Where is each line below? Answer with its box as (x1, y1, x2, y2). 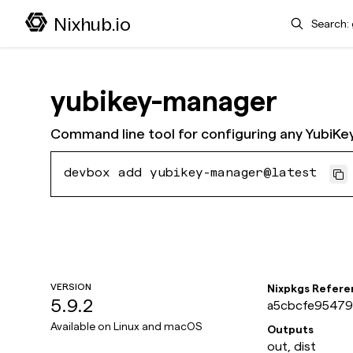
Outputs (267, 323, 314, 336)
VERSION (50, 281, 91, 292)
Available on (50, 320, 113, 333)
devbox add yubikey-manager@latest (64, 168, 317, 180)
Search (276, 11, 315, 24)
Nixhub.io (54, 13, 131, 35)
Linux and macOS (113, 320, 202, 333)
